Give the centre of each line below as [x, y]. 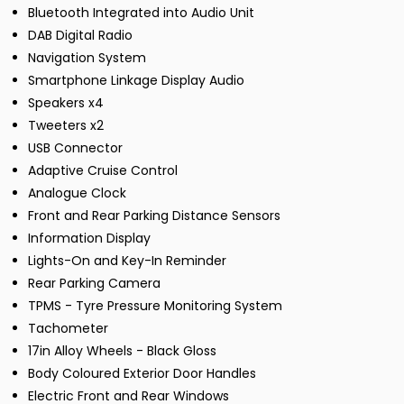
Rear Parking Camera [94, 284]
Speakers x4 [66, 103]
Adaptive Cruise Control [103, 171]
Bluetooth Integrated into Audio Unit [141, 13]
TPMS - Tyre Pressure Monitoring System [155, 306]
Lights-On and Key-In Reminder [127, 261]
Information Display [89, 239]
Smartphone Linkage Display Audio [136, 81]
